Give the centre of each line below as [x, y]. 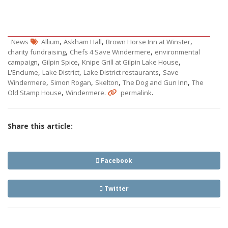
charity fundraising [37, 52]
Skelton [107, 83]
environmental [177, 52]
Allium [50, 42]
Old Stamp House [35, 93]
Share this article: [40, 126]
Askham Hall [83, 42]
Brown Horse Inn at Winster [148, 42]
